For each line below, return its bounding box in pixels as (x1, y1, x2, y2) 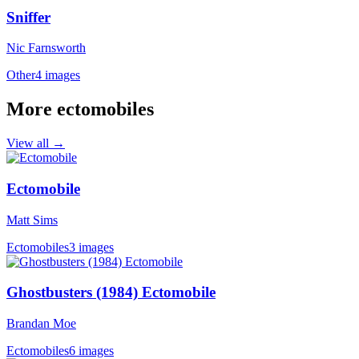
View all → (6, 136, 65, 151)
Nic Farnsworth (6, 41, 86, 55)
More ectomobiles (6, 99, 154, 120)
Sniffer (6, 8, 50, 26)
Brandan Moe (6, 316, 76, 330)
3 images (69, 240, 114, 254)
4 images (35, 68, 80, 83)
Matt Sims (6, 212, 58, 227)
